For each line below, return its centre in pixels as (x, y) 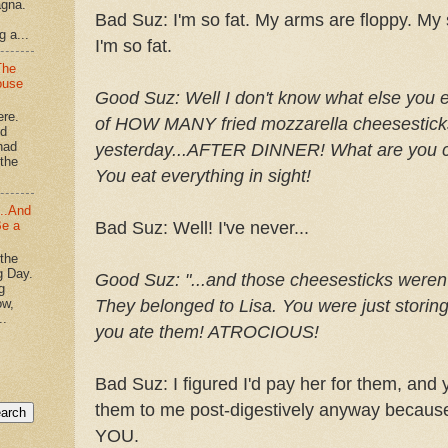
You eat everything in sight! (203, 176)
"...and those (237, 280)
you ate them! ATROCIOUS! (207, 332)
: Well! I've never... (236, 228)
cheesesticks (341, 280)
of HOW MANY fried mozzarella (224, 124)
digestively (272, 410)
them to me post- (162, 410)
